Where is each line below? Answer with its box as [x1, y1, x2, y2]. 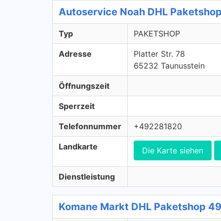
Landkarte [59, 142, 98, 151]
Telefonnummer [59, 121, 121, 131]
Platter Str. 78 [134, 49, 185, 59]
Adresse [59, 49, 92, 59]
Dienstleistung [59, 172, 115, 182]
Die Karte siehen [142, 146, 203, 155]
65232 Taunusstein [134, 61, 205, 71]
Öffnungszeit [59, 81, 110, 91]
